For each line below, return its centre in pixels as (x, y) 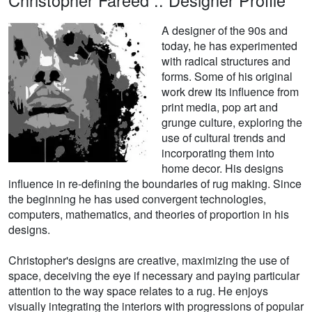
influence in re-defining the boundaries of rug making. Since (155, 184)
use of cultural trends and (224, 138)
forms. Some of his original (227, 77)
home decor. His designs (223, 169)
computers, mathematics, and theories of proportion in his (149, 214)
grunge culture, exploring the (232, 123)
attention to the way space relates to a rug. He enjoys (138, 291)
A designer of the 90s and (225, 31)
